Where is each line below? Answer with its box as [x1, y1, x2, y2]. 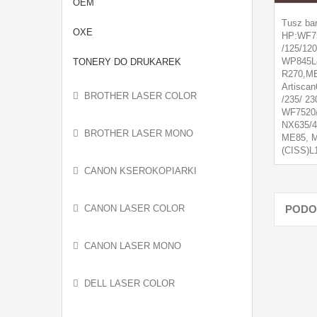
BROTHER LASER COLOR [84, 91, 197, 101]
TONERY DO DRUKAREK [73, 57, 181, 67]
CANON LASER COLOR [84, 203, 185, 214]
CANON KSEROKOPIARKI [84, 166, 197, 176]
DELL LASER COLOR [84, 278, 175, 289]
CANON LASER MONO [84, 241, 181, 251]
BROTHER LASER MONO [84, 128, 193, 139]
